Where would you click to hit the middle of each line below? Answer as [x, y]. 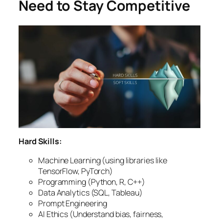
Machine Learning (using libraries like [103, 160]
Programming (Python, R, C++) [92, 182]
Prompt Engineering [73, 203]
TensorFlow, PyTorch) [76, 171]
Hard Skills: [40, 142]
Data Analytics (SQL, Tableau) [91, 192]
